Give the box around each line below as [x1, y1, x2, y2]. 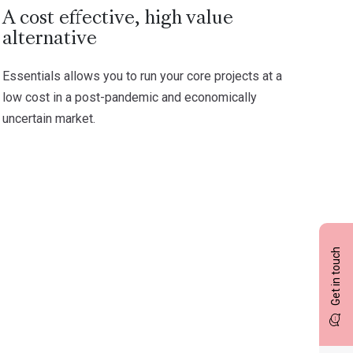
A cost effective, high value [2, 9, 234, 28]
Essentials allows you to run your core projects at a [2, 68, 283, 84]
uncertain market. [2, 110, 96, 126]
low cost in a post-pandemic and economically [2, 89, 258, 105]
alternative [2, 30, 98, 48]
